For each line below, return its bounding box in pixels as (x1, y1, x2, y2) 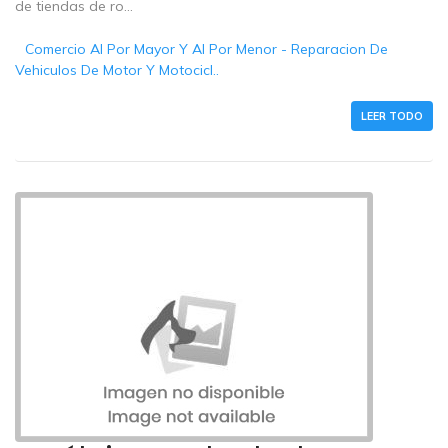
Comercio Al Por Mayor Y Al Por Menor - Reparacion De (25, 40, 389, 59)
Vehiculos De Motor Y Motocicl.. (15, 61, 219, 80)
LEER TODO (361, 109, 423, 124)
